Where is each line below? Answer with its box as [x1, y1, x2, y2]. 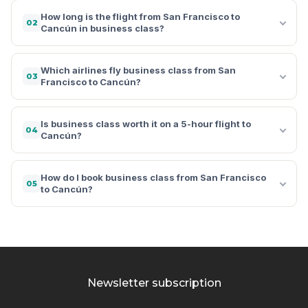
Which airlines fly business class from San [41, 64, 236, 76]
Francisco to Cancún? [41, 76, 141, 87]
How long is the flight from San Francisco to [41, 10, 240, 22]
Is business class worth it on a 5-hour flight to [41, 118, 251, 129]
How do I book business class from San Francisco [41, 171, 266, 183]
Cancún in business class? [41, 22, 164, 34]
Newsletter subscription [87, 276, 221, 289]
